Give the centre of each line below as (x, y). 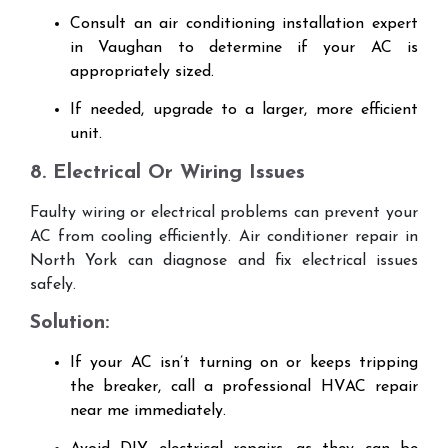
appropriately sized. (142, 71)
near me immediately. (148, 411)
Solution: (69, 323)
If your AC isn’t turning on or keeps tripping (244, 363)
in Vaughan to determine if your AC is (244, 47)
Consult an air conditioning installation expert (244, 23)
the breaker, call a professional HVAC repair (244, 387)
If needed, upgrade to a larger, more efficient (244, 110)
